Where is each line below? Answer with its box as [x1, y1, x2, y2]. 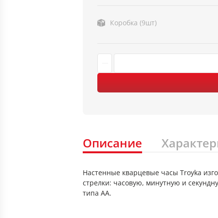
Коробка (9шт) [110, 18, 157, 27]
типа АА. [83, 188, 111, 198]
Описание [83, 135, 142, 151]
